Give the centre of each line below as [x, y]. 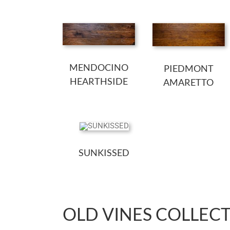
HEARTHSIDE [99, 81]
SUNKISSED [104, 152]
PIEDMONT [188, 68]
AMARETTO [189, 82]
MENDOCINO [99, 67]
